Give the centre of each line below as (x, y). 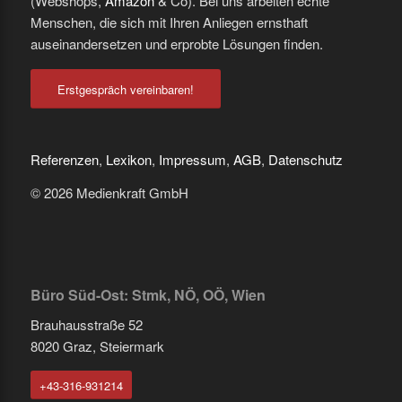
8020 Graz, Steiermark (97, 345)
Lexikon (128, 160)
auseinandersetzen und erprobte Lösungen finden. (176, 43)
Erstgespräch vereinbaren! (125, 89)
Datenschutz (305, 160)
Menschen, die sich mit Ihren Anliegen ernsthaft (169, 22)
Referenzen (64, 160)
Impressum (192, 160)
